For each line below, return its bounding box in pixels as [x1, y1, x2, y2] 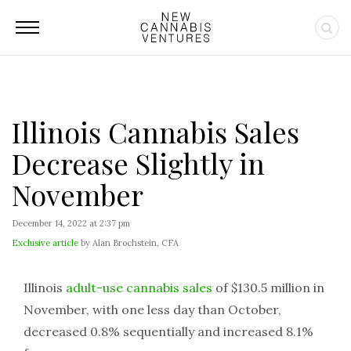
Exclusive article [12, 237, 78, 248]
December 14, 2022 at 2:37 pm [12, 218, 130, 229]
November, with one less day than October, [24, 302, 281, 317]
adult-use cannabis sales [66, 280, 212, 295]
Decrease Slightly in [12, 144, 265, 182]
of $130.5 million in [212, 280, 324, 295]
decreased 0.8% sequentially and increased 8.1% [24, 324, 313, 339]
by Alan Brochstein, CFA [78, 237, 179, 248]
